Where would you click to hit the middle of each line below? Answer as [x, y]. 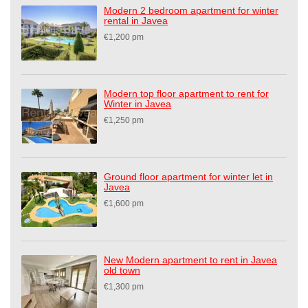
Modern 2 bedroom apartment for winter [191, 11]
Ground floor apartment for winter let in [188, 177]
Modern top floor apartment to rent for [186, 94]
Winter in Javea [137, 104]
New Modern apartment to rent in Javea [190, 260]
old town [122, 271]
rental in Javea [136, 21]
